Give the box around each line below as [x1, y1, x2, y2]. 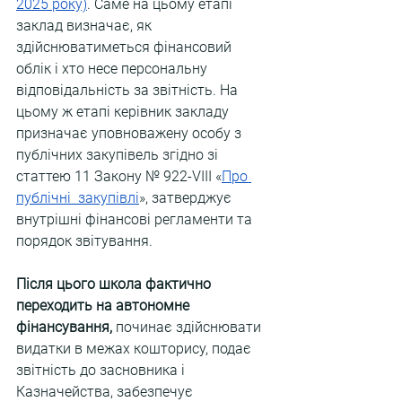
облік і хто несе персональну [16, 60, 211, 77]
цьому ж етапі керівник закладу [16, 103, 232, 120]
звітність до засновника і [16, 362, 188, 379]
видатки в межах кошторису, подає [16, 340, 255, 357]
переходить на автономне [16, 297, 193, 314]
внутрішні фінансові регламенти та [16, 211, 256, 228]
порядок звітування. [16, 232, 156, 249]
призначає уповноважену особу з [16, 125, 245, 142]
